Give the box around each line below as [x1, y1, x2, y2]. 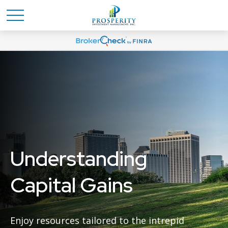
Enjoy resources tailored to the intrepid [10, 214, 184, 226]
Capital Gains [10, 172, 133, 198]
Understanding [10, 145, 147, 172]
